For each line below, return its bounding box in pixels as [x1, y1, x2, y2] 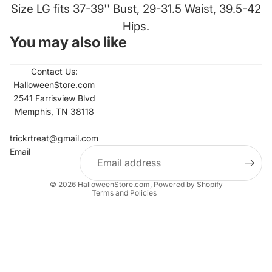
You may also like [10, 33, 127, 51]
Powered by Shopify [153, 180, 223, 189]
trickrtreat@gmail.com [10, 133, 98, 143]
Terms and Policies [91, 188, 157, 197]
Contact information [57, 132, 126, 141]
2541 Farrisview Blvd [13, 93, 95, 103]
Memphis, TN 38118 [14, 106, 94, 117]
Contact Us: [30, 66, 78, 76]
